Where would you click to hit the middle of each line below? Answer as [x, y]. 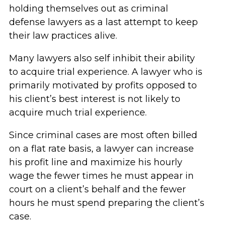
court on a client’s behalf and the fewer [97, 189]
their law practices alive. [63, 36]
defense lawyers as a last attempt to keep [103, 22]
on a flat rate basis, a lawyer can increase [101, 149]
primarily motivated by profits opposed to [103, 85]
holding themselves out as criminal [88, 9]
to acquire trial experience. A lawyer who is [105, 72]
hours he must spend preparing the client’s [106, 203]
